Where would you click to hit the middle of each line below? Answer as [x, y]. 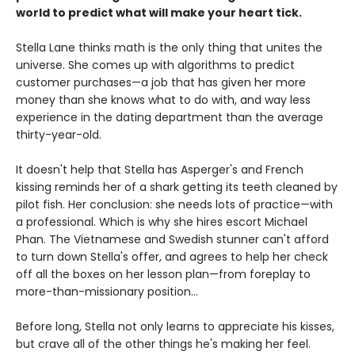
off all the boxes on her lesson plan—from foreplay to [163, 274]
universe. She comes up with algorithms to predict [155, 65]
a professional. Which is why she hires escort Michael [162, 221]
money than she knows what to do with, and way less [163, 99]
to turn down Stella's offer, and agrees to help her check [172, 256]
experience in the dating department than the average [170, 117]
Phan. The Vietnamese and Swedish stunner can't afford [172, 239]
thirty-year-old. [59, 134]
